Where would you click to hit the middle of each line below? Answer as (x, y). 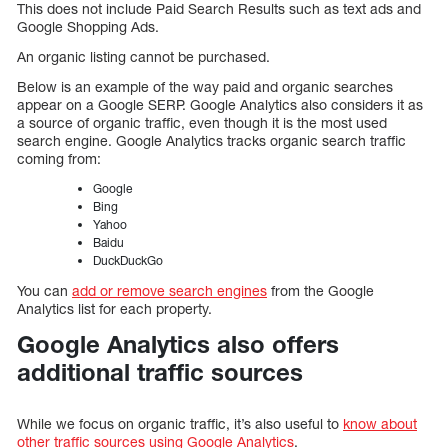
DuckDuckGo (128, 261)
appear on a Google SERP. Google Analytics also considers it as (220, 105)
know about (380, 424)
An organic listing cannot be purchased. (145, 57)
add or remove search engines (169, 291)
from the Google (320, 291)
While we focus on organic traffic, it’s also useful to (180, 424)
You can (44, 291)
